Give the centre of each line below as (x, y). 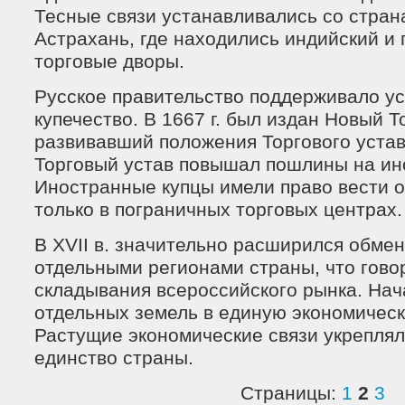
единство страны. (114, 358)
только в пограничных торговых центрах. (218, 210)
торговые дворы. (109, 61)
